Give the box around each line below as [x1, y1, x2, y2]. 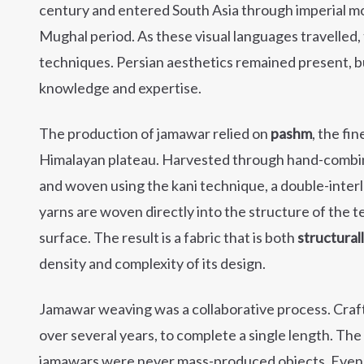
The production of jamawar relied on [39, 124, 271, 142]
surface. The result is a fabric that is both [39, 228, 297, 246]
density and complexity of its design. [39, 254, 266, 272]
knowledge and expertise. [39, 79, 201, 97]
